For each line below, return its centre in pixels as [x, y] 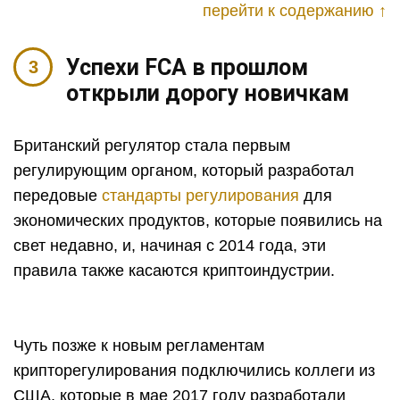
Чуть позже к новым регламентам [139, 346]
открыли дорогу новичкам [208, 93]
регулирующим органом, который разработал [184, 171]
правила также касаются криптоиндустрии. [174, 271]
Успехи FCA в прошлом [187, 67]
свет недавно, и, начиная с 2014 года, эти [170, 246]
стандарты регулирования [200, 196]
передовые [58, 196]
